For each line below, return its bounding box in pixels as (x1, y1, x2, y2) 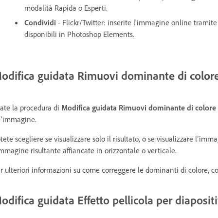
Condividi (24, 17, 58, 27)
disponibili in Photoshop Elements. (24, 29, 134, 39)
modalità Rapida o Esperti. (24, 2, 108, 13)
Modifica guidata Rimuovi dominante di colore (61, 102, 216, 112)
